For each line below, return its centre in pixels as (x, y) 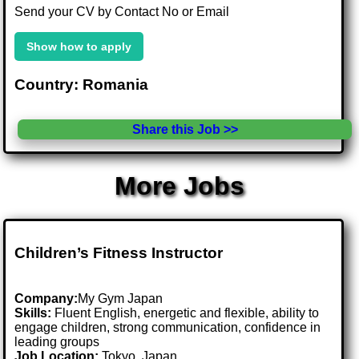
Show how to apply (79, 46)
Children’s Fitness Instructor (119, 253)
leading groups (57, 341)
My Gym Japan (121, 298)
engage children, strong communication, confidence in (168, 327)
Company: (46, 298)
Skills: (33, 313)
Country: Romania (82, 84)
